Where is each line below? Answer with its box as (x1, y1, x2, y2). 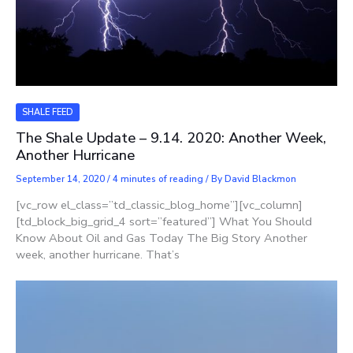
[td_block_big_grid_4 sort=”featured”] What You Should (16, 213, 312, 229)
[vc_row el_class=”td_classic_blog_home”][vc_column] (16, 196, 303, 213)
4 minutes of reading (113, 172, 203, 185)
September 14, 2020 (16, 172, 107, 185)
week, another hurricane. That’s (16, 246, 180, 262)
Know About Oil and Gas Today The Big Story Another (16, 229, 307, 246)
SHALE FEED (22, 106, 73, 118)
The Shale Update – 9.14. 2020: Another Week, (16, 128, 326, 147)
